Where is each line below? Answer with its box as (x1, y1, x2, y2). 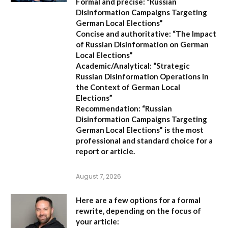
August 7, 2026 (76, 172, 121, 181)
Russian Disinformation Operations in (76, 72, 209, 81)
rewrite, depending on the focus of (76, 206, 201, 216)
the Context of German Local (76, 82, 180, 92)
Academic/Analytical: (76, 61, 152, 71)
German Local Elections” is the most (76, 125, 204, 135)
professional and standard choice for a (76, 136, 213, 146)
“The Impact (171, 29, 216, 39)
